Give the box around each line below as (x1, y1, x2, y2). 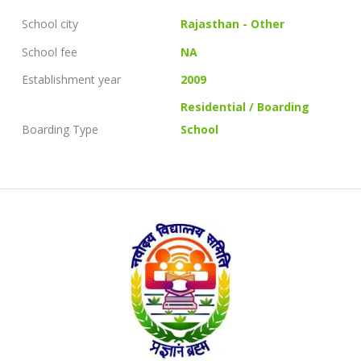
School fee (22, 44, 77, 60)
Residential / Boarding (180, 99, 310, 115)
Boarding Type (22, 122, 98, 138)
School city (22, 16, 78, 32)
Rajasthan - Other (180, 16, 285, 32)
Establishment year (22, 71, 121, 87)
